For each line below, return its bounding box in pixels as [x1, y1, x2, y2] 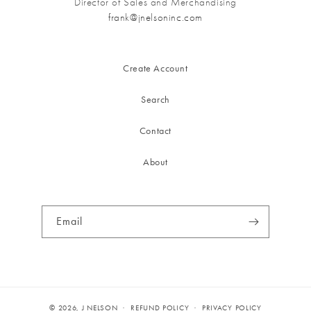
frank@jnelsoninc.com [108, 11, 203, 24]
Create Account [123, 62, 188, 75]
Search [141, 94, 170, 106]
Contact [139, 125, 172, 137]
